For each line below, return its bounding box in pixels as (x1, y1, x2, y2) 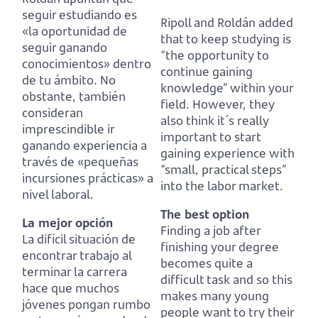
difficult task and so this (160, 270, 292, 287)
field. (160, 95, 190, 112)
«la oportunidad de (22, 22, 127, 39)
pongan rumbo (68, 295, 150, 312)
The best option (160, 205, 249, 222)
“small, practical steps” (160, 160, 286, 177)
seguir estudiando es (22, 6, 137, 23)
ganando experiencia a (22, 136, 147, 153)
